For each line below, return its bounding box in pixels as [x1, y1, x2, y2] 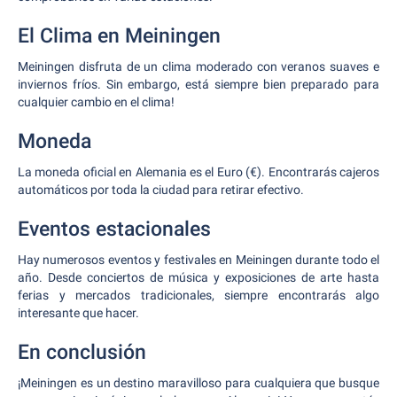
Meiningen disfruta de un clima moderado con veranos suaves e [18, 59, 379, 74]
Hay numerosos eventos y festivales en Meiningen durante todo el [18, 253, 379, 267]
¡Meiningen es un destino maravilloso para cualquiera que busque [18, 376, 379, 390]
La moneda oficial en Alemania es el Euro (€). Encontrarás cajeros [18, 165, 379, 179]
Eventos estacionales [18, 217, 211, 241]
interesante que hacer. [18, 306, 139, 320]
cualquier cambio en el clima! [18, 95, 175, 109]
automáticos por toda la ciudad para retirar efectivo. [18, 183, 304, 197]
